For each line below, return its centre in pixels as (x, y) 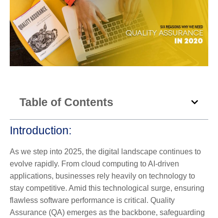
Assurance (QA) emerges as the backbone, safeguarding (107, 212)
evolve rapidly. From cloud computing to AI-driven (94, 163)
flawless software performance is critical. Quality (92, 200)
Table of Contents (66, 102)
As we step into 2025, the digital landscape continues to (105, 151)
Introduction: (41, 130)
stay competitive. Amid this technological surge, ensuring (107, 188)
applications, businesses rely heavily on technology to (102, 176)
